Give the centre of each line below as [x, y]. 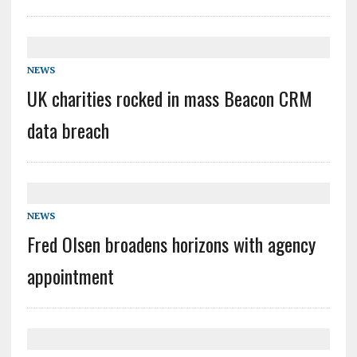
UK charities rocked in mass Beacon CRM [169, 98]
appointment [70, 275]
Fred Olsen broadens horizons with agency [171, 243]
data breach [68, 129]
